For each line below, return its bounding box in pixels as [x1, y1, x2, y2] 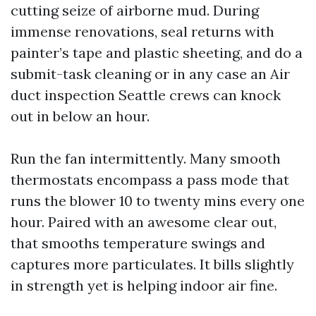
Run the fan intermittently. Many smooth [11, 150, 281, 168]
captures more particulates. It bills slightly [11, 255, 294, 274]
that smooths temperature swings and [11, 234, 265, 253]
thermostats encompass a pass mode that [11, 171, 289, 189]
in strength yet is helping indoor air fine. [11, 276, 277, 295]
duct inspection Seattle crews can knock [11, 86, 281, 104]
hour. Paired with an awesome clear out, [11, 213, 276, 231]
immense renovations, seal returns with [11, 23, 274, 41]
